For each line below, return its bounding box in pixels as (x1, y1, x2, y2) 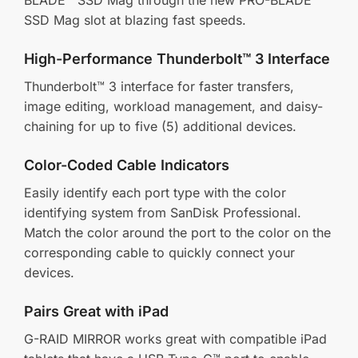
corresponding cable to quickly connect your (24, 245, 295, 261)
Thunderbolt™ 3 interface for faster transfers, (24, 78, 294, 94)
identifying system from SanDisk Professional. (24, 205, 301, 221)
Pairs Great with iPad (24, 303, 169, 320)
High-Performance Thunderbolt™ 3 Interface (24, 50, 330, 67)
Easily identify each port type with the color (24, 185, 286, 201)
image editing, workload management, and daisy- (24, 97, 323, 114)
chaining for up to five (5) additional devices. (24, 117, 296, 134)
